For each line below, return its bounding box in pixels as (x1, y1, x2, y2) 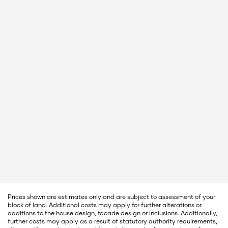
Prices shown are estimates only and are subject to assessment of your (8, 192, 215, 201)
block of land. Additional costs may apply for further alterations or (8, 201, 202, 209)
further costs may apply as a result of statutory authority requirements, (8, 217, 217, 225)
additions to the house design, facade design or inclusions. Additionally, (8, 209, 217, 217)
